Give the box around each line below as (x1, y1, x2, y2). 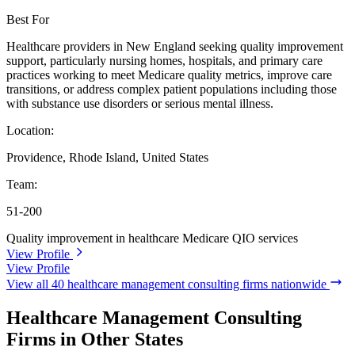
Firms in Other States (6, 329, 183, 350)
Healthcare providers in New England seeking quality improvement (6, 40, 343, 54)
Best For (6, 13, 49, 27)
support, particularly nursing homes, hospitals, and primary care (6, 54, 323, 68)
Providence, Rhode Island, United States (6, 151, 208, 165)
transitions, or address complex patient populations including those (6, 82, 337, 97)
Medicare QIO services (182, 231, 298, 246)
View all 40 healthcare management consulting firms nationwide (6, 277, 330, 292)
